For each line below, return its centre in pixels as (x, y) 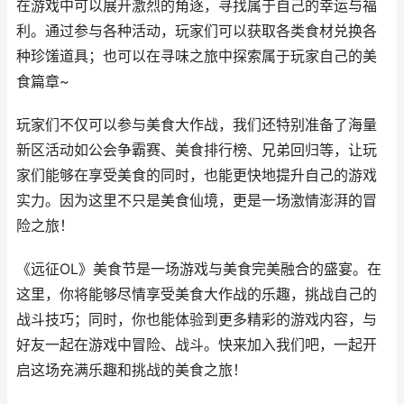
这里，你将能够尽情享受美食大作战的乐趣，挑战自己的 (197, 294)
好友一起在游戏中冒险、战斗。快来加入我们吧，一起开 (197, 345)
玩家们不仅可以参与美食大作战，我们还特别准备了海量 (197, 125)
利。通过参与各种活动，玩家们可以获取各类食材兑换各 (197, 31)
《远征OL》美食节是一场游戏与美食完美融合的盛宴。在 (199, 269)
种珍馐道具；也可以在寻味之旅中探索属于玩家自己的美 (197, 56)
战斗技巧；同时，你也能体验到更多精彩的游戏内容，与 (197, 320)
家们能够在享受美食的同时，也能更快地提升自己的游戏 (197, 175)
